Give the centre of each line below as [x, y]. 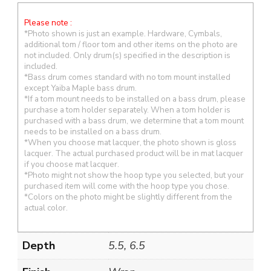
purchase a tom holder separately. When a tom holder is [127, 109]
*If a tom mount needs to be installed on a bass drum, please [135, 99]
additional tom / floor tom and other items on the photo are [131, 44]
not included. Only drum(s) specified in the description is [127, 55]
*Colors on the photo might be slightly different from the [128, 197]
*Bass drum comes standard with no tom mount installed [127, 77]
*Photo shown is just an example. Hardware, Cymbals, [123, 33]
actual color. [46, 207]
